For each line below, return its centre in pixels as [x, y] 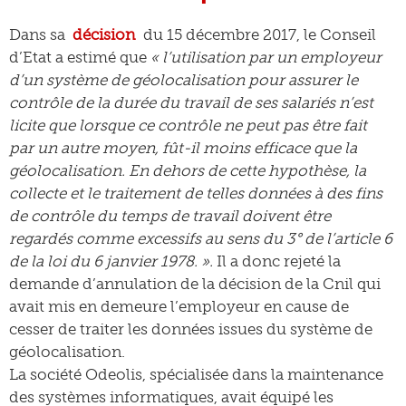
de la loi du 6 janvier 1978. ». [111, 261]
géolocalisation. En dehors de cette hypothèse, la [188, 170]
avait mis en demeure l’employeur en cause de [179, 306]
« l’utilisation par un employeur [266, 57]
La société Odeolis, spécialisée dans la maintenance [196, 374]
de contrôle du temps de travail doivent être [170, 216]
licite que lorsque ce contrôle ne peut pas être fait [188, 125]
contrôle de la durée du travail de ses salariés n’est [191, 102]
